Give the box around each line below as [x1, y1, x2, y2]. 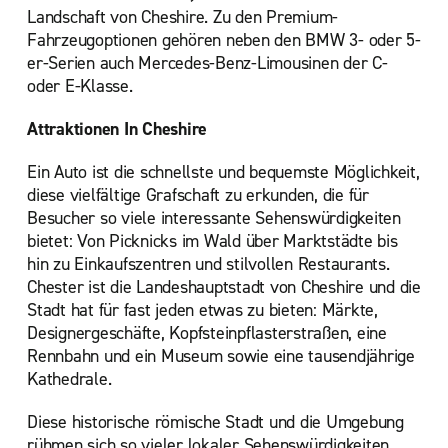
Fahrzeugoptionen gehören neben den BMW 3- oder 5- [27, 28, 421, 52]
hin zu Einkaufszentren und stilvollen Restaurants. [27, 252, 390, 276]
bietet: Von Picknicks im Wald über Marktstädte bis [27, 229, 398, 253]
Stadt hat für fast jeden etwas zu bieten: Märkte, [27, 298, 378, 322]
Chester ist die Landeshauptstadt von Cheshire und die [27, 275, 421, 299]
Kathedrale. [27, 367, 112, 391]
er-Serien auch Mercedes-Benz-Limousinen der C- [27, 51, 388, 75]
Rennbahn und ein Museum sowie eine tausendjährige [27, 344, 415, 368]
